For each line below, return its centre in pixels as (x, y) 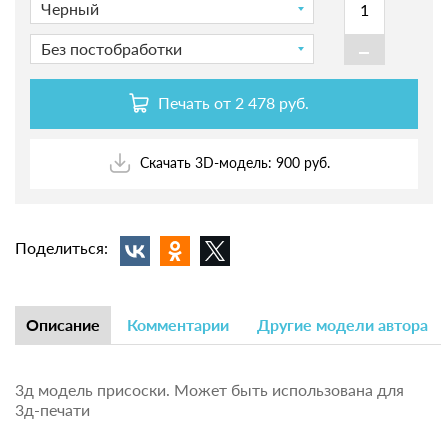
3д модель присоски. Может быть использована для (209, 389)
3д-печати (52, 409)
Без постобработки (111, 48)
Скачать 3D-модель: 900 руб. (234, 163)
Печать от (196, 103)
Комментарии (178, 324)
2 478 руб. (272, 103)
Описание (63, 324)
